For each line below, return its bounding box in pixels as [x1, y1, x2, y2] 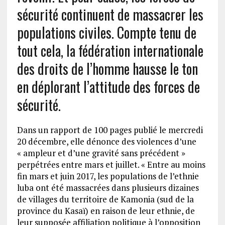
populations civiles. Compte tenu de [17, 22, 196, 43]
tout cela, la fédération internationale [17, 40, 203, 61]
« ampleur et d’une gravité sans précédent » [17, 147, 185, 159]
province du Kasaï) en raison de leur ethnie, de [17, 205, 195, 216]
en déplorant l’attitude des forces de [17, 76, 200, 97]
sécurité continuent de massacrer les [17, 4, 203, 25]
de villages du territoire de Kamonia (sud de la [17, 193, 194, 205]
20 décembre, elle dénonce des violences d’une [17, 136, 196, 147]
